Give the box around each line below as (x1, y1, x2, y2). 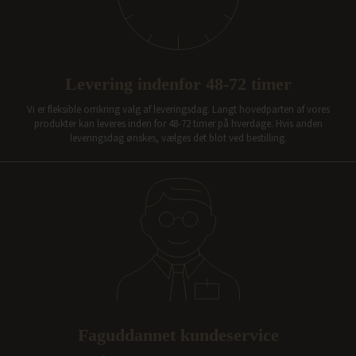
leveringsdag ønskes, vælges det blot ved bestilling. (69, 130, 287, 145)
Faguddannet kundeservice (77, 324, 279, 345)
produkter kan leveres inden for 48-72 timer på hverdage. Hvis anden (33, 116, 323, 131)
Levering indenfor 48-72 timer (64, 73, 292, 94)
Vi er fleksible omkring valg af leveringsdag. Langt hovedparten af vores (26, 102, 330, 117)
